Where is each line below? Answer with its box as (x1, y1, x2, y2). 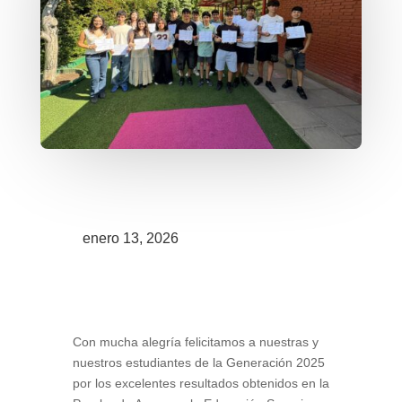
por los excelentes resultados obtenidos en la (72, 375, 329, 390)
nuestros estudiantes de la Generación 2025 (72, 354, 325, 370)
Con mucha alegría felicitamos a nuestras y (72, 334, 319, 349)
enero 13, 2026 (82, 230, 179, 246)
